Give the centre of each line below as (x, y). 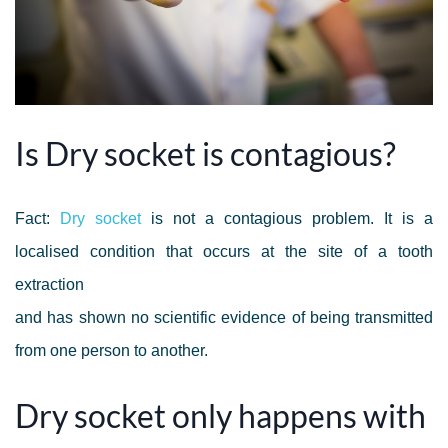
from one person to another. (111, 350)
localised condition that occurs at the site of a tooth (224, 251)
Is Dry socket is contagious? (205, 153)
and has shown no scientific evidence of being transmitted (224, 317)
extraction (49, 284)
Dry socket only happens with (220, 415)
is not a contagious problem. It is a (287, 218)
